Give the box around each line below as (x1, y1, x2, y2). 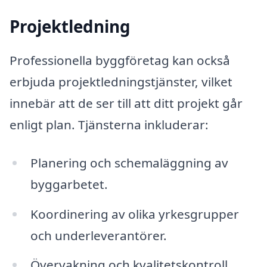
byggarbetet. (30, 175, 108, 193)
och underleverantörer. (30, 226, 167, 244)
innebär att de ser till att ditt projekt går (10, 95, 243, 112)
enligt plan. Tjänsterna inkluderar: (10, 116, 209, 133)
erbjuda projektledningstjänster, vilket (10, 73, 232, 91)
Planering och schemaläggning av (30, 154, 228, 171)
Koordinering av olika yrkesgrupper (30, 205, 239, 222)
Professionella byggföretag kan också (10, 52, 230, 69)
